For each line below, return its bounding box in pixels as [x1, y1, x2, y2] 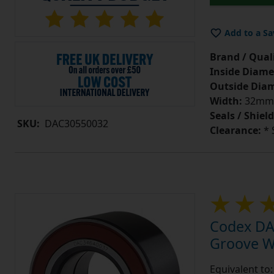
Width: [209, 94, 242, 108]
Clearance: [209, 124, 261, 138]
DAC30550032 [45, 116, 108, 130]
